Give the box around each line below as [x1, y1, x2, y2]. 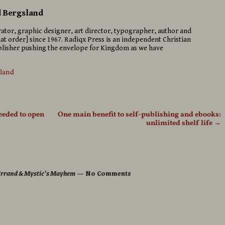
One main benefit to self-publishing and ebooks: [57, 109, 221, 120]
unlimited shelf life [146, 118, 214, 128]
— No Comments [75, 167, 131, 179]
